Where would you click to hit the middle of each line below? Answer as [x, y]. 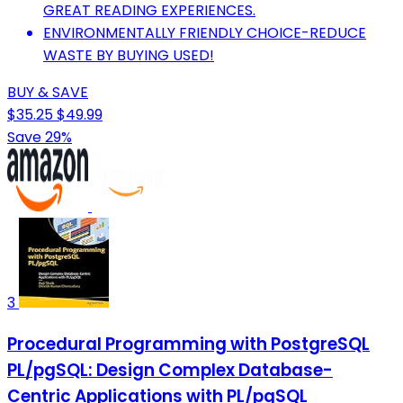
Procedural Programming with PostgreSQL [188, 344]
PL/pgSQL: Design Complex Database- [170, 370]
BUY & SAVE [48, 93]
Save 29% [40, 138]
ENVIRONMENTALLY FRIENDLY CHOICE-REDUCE [205, 33]
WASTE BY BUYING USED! [129, 56]
